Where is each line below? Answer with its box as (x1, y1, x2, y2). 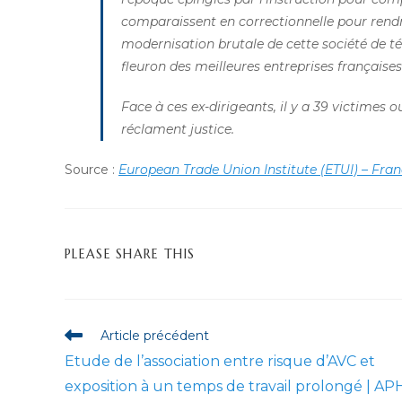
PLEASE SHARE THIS (65, 245, 196, 262)
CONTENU (194, 316, 264, 333)
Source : (65, 161, 118, 178)
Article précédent (100, 327, 209, 344)
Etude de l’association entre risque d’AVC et (65, 352, 375, 370)
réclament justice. (121, 120, 234, 137)
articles (64, 359, 108, 376)
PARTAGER (194, 244, 267, 261)
